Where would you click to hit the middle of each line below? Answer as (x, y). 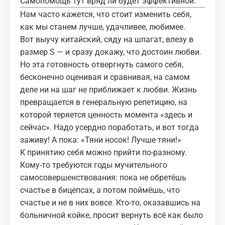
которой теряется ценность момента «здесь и (106, 115)
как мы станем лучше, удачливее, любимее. (103, 27)
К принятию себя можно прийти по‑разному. (103, 152)
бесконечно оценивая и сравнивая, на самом (105, 77)
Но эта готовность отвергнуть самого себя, (102, 65)
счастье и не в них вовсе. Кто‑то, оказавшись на (110, 203)
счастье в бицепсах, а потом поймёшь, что (100, 190)
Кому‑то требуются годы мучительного (94, 165)
